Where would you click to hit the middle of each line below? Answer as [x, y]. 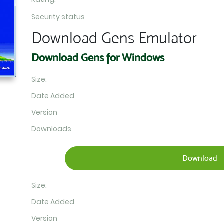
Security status [58, 17]
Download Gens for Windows [98, 58]
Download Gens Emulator [114, 38]
